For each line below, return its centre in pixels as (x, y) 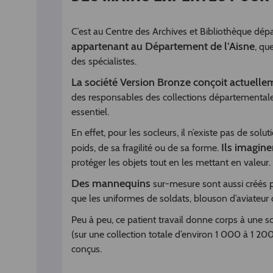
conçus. (87, 249)
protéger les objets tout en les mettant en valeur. (171, 163)
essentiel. (90, 112)
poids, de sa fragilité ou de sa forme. (146, 148)
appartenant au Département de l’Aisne (163, 47)
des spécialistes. (104, 62)
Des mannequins (111, 184)
